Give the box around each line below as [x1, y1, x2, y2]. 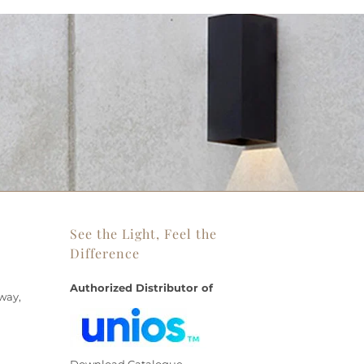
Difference [70, 245, 140, 262]
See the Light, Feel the [70, 225, 217, 243]
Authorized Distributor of [70, 281, 213, 295]
